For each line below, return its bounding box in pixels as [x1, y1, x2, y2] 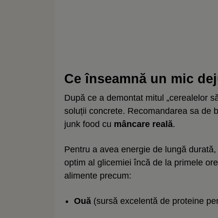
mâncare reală [114, 119, 173, 129]
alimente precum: [64, 170, 131, 181]
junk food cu [64, 119, 114, 129]
